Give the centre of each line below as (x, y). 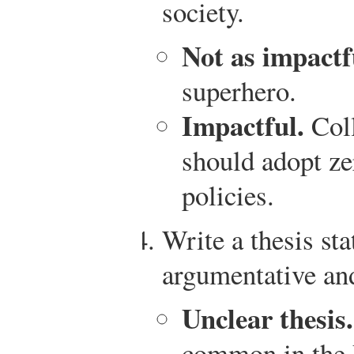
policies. (228, 195)
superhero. (239, 91)
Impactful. (243, 126)
